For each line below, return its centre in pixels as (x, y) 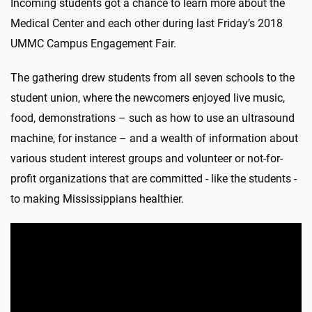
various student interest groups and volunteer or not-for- (147, 159)
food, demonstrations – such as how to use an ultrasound (153, 118)
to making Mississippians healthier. (97, 199)
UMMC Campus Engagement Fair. (93, 44)
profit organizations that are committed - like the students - (154, 179)
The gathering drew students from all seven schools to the (153, 78)
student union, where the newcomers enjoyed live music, (148, 98)
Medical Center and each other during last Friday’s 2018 (147, 24)
